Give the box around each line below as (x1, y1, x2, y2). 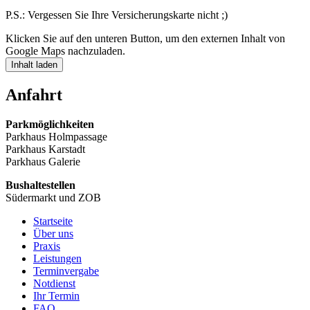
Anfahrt (6, 85, 62, 104)
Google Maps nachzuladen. (6, 44, 125, 57)
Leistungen (33, 252, 82, 264)
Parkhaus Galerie (6, 155, 80, 167)
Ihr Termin (33, 289, 80, 302)
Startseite (33, 215, 73, 227)
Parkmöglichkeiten (6, 118, 94, 130)
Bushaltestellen (6, 179, 75, 191)
